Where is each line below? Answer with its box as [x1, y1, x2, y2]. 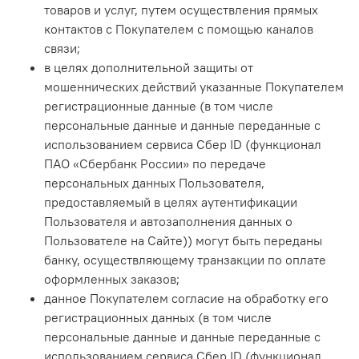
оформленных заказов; [44, 270, 179, 287]
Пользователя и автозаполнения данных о [44, 212, 292, 229]
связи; [44, 39, 80, 56]
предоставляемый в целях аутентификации [44, 193, 297, 210]
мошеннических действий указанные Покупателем [44, 78, 344, 95]
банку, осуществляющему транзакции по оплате [44, 251, 326, 268]
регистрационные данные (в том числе [44, 97, 273, 114]
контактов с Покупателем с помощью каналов [44, 20, 313, 37]
